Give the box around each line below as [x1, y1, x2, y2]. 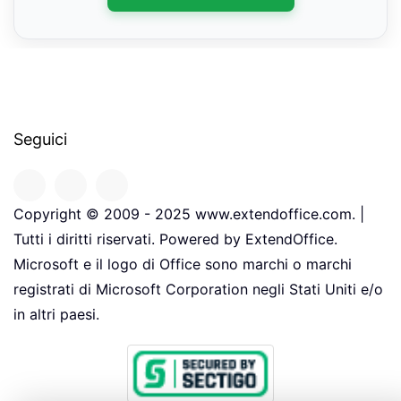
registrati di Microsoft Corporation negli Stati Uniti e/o [13, 280, 383, 299]
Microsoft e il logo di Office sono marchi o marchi [13, 255, 352, 274]
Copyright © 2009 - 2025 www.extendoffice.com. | [13, 205, 364, 224]
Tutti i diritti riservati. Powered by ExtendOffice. [13, 230, 337, 249]
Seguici [13, 130, 67, 149]
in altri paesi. [13, 305, 99, 324]
